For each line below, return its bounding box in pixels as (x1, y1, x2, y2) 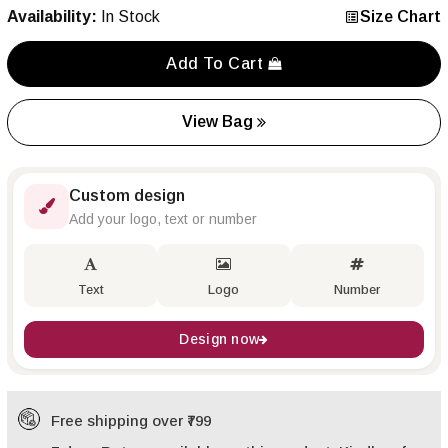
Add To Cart (166, 54, 269, 72)
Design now (179, 330, 260, 347)
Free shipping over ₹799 (51, 411, 211, 429)
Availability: (7, 7, 97, 25)
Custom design (69, 186, 185, 204)
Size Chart (360, 7, 441, 25)
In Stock (101, 7, 160, 25)
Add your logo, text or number (69, 210, 257, 227)
